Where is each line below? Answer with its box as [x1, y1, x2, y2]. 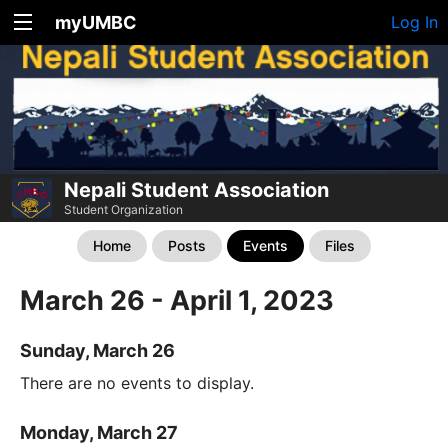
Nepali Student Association [64, 178, 329, 203]
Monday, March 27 [20, 422, 178, 444]
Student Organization [64, 202, 183, 218]
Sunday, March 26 [20, 340, 175, 362]
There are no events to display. [20, 373, 254, 394]
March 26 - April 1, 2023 [20, 284, 334, 318]
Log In [391, 12, 438, 32]
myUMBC [55, 12, 137, 33]
